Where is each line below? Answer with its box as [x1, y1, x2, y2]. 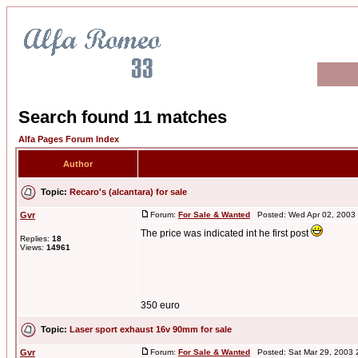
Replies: [20, 234, 52, 243]
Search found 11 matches [18, 107, 227, 127]
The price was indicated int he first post [141, 228, 311, 239]
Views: [20, 243, 46, 252]
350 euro [141, 300, 180, 311]
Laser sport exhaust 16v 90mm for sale [70, 324, 232, 334]
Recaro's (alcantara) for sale [70, 186, 187, 197]
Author [63, 159, 93, 169]
